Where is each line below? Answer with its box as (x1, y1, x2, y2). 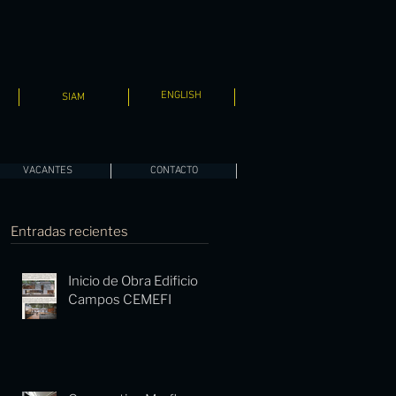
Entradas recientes (11, 224, 128, 240)
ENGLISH (161, 89, 202, 102)
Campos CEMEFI (68, 292, 171, 308)
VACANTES (22, 164, 72, 177)
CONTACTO (149, 164, 198, 177)
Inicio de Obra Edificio (68, 273, 198, 289)
